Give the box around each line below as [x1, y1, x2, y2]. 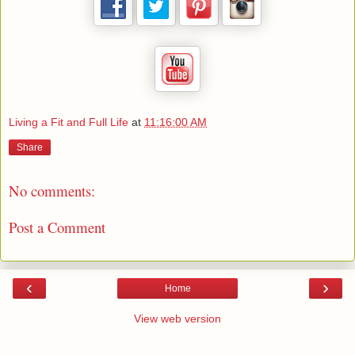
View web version [134, 311, 221, 325]
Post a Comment [9, 217, 105, 238]
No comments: [9, 180, 95, 200]
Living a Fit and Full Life [9, 115, 128, 128]
